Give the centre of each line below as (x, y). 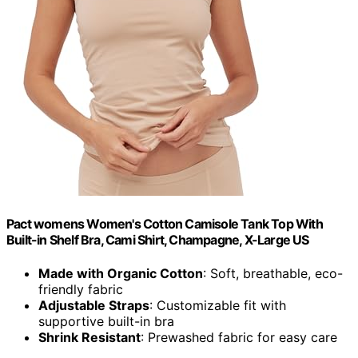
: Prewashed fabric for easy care (239, 337)
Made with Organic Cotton (121, 273)
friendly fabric (81, 289)
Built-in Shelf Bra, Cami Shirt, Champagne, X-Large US (158, 240)
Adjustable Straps (94, 305)
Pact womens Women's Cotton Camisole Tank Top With (165, 224)
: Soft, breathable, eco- (273, 273)
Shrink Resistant (89, 337)
